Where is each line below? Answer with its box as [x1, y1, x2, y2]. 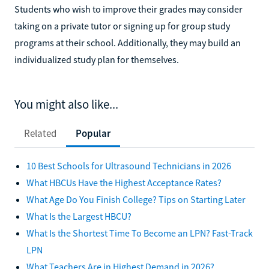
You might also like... [14, 96, 118, 112]
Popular [76, 126, 110, 140]
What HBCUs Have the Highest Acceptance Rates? [26, 176, 222, 189]
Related [24, 126, 56, 140]
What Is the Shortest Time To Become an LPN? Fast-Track [26, 226, 253, 239]
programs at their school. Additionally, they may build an [14, 36, 241, 49]
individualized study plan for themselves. [14, 53, 179, 65]
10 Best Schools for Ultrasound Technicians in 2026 [26, 159, 231, 172]
